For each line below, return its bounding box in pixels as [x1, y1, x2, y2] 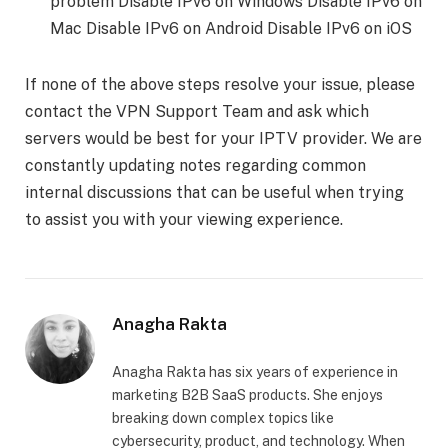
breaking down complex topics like [112, 409, 334, 426]
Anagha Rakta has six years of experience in [112, 363, 398, 380]
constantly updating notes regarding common [25, 155, 366, 175]
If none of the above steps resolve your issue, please [25, 74, 415, 94]
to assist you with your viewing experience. [25, 209, 343, 229]
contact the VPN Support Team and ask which [25, 101, 369, 121]
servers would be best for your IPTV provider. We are [25, 128, 422, 148]
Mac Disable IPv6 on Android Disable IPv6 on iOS [50, 19, 412, 39]
